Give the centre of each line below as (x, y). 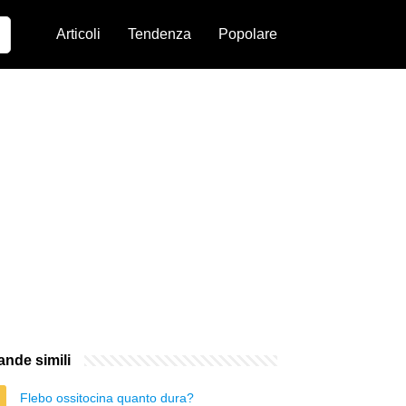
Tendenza (159, 34)
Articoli (78, 34)
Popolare (248, 34)
